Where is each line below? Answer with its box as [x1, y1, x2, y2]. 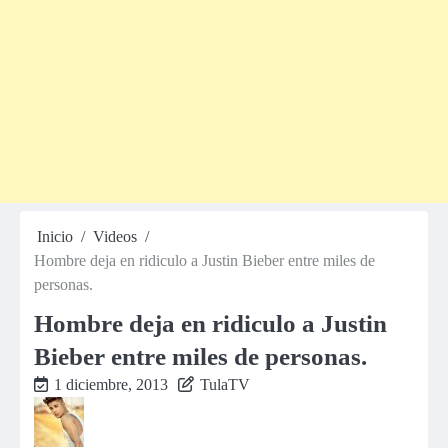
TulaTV [200, 376, 250, 393]
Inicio [37, 228, 73, 245]
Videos [93, 228, 137, 245]
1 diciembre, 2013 [54, 376, 168, 393]
